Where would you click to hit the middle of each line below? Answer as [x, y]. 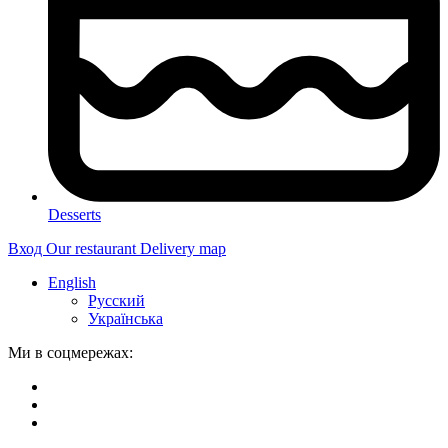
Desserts [74, 214]
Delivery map [183, 248]
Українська [125, 318]
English [72, 282]
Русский [116, 300]
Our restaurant [93, 248]
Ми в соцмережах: [70, 352]
